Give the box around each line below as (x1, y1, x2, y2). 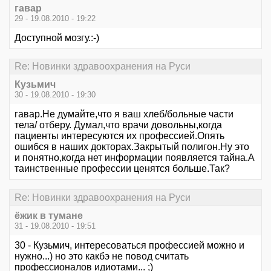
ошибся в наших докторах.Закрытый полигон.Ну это (15, 142, 249, 152)
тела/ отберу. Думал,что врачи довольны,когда (15, 120, 222, 131)
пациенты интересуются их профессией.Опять (15, 131, 224, 142)
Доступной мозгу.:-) (15, 33, 99, 43)
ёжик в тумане (15, 210, 83, 221)
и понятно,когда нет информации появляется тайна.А (15, 152, 255, 163)
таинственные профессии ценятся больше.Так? (15, 163, 230, 174)
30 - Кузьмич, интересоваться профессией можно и (15, 240, 244, 250)
